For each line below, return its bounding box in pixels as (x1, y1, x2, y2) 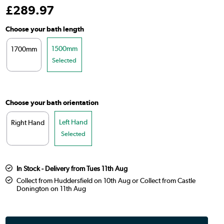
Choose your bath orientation (5, 98, 98, 107)
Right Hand (10, 118, 44, 127)
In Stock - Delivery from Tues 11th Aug (16, 164, 127, 173)
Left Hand (58, 118, 87, 126)
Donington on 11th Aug (16, 184, 86, 193)
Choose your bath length (5, 24, 84, 33)
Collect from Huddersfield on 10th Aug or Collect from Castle (16, 176, 195, 185)
